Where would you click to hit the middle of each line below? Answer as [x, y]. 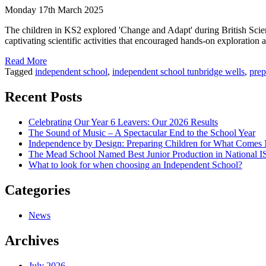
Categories [37, 190]
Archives [32, 240]
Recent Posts [43, 97]
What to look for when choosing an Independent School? [135, 164]
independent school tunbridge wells [178, 72]
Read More [26, 61]
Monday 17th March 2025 [54, 10]
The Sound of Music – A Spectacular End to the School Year [142, 132]
